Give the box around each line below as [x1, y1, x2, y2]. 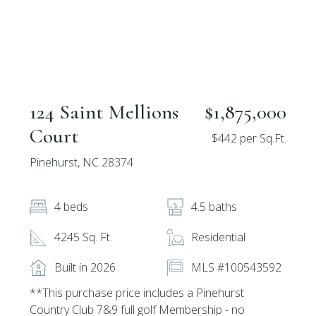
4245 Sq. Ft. [54, 229, 113, 245]
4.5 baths [191, 199, 237, 214]
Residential [191, 229, 245, 245]
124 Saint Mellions [30, 99, 179, 124]
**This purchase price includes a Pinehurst [30, 285, 245, 300]
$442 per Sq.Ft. [211, 130, 286, 146]
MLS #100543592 [191, 260, 281, 275]
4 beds [54, 199, 89, 214]
